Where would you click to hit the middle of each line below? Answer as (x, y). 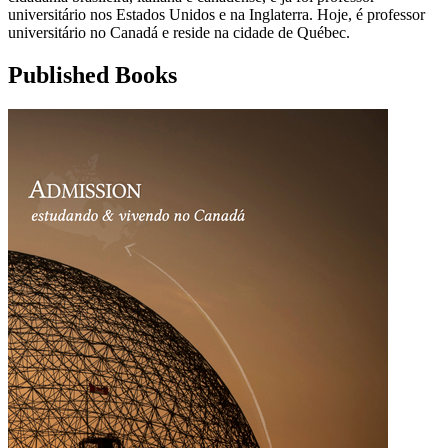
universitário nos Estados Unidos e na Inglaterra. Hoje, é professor (216, 15)
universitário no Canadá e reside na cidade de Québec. (179, 33)
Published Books (92, 74)
